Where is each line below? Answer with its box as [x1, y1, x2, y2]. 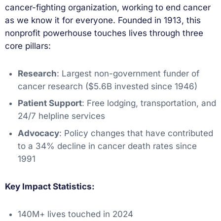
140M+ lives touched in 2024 [17, 209, 133, 219]
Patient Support [17, 98, 82, 109]
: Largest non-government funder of [56, 68, 199, 78]
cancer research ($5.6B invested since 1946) [17, 81, 197, 91]
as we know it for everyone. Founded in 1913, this [5, 15, 201, 25]
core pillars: [5, 40, 51, 51]
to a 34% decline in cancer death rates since [17, 141, 197, 151]
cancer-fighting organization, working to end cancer [5, 2, 211, 12]
